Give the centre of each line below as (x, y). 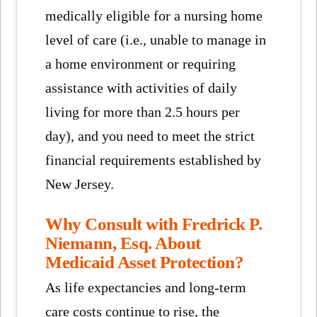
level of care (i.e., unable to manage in (156, 40)
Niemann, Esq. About (123, 243)
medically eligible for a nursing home (154, 16)
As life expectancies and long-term (146, 288)
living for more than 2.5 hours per (143, 112)
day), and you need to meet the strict (150, 136)
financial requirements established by (154, 160)
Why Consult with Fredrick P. (154, 224)
